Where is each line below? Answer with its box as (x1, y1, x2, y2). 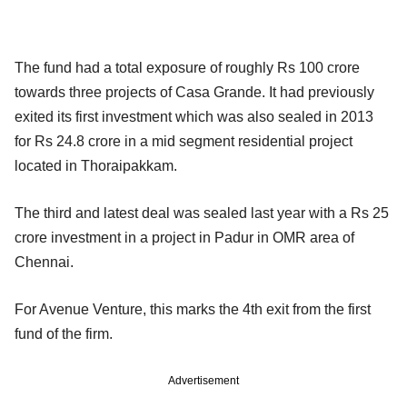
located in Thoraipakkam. (15, 157, 177, 174)
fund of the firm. (15, 325, 113, 342)
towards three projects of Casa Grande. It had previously (15, 84, 374, 100)
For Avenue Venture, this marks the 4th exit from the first (15, 301, 371, 317)
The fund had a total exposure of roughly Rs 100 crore (15, 59, 360, 75)
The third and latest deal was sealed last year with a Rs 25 (15, 204, 389, 221)
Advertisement (168, 373, 239, 387)
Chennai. (15, 253, 74, 270)
